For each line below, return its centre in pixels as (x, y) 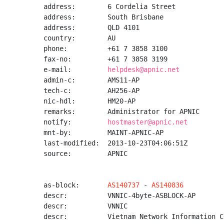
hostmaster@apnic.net (147, 122)
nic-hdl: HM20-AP (89, 101)
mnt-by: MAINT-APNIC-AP (103, 132)
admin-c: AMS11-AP (91, 80)
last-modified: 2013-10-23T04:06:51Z (115, 143)
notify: (75, 122)
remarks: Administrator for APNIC (121, 111)
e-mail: (75, 69)
